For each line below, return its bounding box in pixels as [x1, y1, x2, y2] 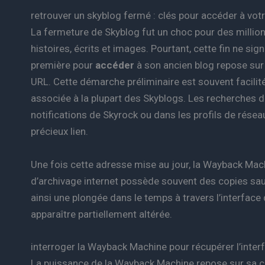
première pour [31, 59, 95, 72]
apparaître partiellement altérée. [31, 208, 172, 220]
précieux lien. [31, 125, 88, 138]
